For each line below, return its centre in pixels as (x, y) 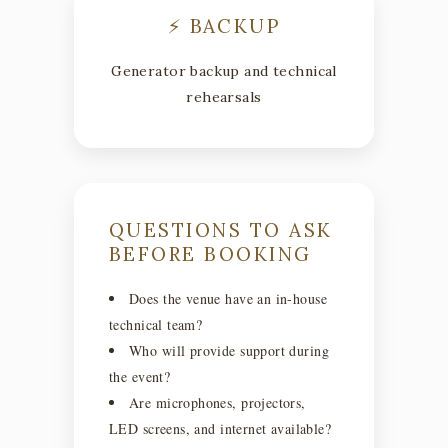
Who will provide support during (229, 350)
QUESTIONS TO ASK (221, 229)
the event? (140, 376)
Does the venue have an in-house (228, 298)
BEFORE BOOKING (210, 253)
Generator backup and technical (224, 70)
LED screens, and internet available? (220, 428)
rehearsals (224, 96)
